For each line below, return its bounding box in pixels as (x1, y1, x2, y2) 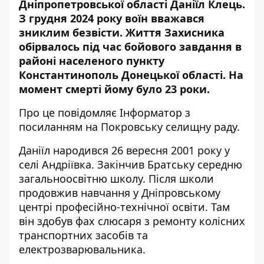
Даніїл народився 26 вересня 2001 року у (19, 143, 230, 157)
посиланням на (19, 120, 101, 134)
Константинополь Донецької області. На (19, 68, 243, 82)
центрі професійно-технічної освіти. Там (19, 200, 230, 214)
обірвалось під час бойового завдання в (19, 39, 242, 54)
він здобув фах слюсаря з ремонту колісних (19, 214, 245, 228)
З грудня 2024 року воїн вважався (19, 11, 204, 25)
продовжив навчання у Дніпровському (19, 186, 220, 200)
